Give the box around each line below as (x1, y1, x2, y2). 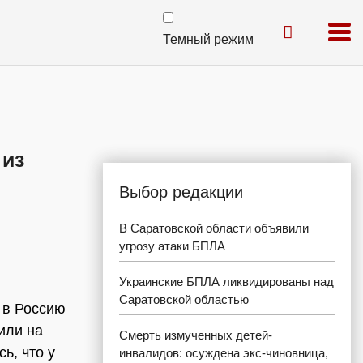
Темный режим (163, 32, 254, 46)
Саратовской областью (119, 293, 249, 306)
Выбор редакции (119, 183, 243, 201)
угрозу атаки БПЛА (119, 239, 225, 253)
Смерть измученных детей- (119, 328, 272, 342)
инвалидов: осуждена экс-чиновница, (119, 346, 328, 360)
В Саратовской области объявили (119, 221, 309, 235)
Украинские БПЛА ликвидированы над (119, 275, 334, 288)
